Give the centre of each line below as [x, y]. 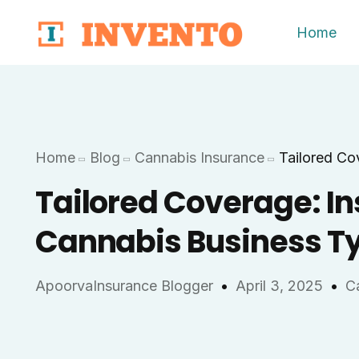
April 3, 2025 [279, 286]
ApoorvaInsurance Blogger [124, 286]
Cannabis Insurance [199, 158]
